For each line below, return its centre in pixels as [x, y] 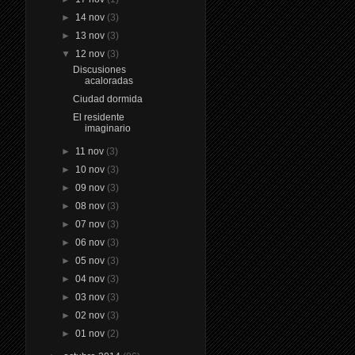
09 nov [91, 187]
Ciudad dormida [108, 99]
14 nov [91, 17]
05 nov [91, 260]
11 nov [90, 151]
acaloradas [109, 80]
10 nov [91, 169]
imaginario [108, 128]
